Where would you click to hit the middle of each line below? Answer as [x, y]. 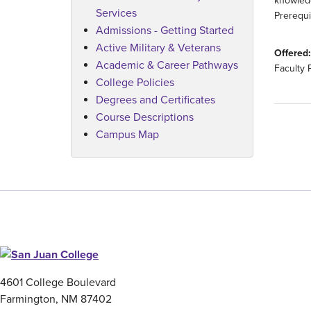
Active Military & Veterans [158, 48]
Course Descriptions [145, 117]
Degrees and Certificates [155, 100]
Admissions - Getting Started [165, 30]
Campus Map [127, 134]
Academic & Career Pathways [167, 65]
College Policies [135, 82]
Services [116, 13]
